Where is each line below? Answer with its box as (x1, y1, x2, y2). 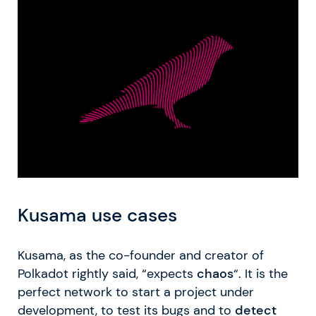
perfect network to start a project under (18, 284, 254, 300)
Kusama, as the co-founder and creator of (18, 247, 264, 263)
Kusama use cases (18, 202, 177, 227)
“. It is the (233, 265, 288, 281)
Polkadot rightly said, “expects (18, 265, 197, 281)
